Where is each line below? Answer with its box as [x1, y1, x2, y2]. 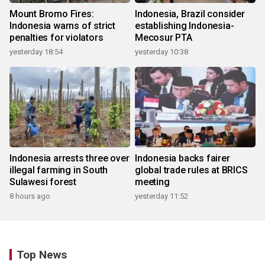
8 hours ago [9, 192, 50, 201]
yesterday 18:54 [9, 47, 63, 57]
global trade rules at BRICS [135, 164, 248, 176]
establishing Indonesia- [135, 20, 234, 32]
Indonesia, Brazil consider [135, 8, 245, 20]
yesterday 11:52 [135, 192, 188, 201]
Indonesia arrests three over [9, 153, 130, 164]
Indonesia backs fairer [135, 153, 230, 164]
